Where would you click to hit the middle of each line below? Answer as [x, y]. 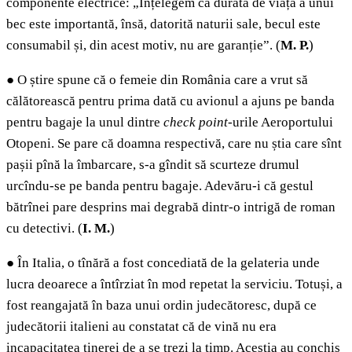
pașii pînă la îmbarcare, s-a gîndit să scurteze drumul [153, 165]
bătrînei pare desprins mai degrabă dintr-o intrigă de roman [171, 207]
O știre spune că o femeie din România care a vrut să [161, 80]
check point [196, 123]
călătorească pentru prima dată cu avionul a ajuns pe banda [170, 101]
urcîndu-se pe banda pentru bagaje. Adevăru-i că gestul [160, 186]
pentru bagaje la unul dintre [85, 123]
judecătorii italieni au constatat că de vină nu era [141, 327]
